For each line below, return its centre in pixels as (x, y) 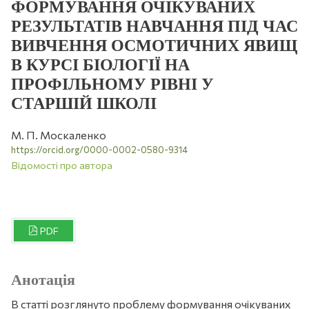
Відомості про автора (62, 165)
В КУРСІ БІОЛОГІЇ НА (100, 65)
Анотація (43, 280)
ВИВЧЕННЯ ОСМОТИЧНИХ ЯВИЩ (154, 46)
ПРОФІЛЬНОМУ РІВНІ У (112, 84)
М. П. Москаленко (59, 135)
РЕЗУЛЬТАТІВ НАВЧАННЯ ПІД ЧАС (154, 27)
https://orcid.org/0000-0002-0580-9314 (99, 150)
